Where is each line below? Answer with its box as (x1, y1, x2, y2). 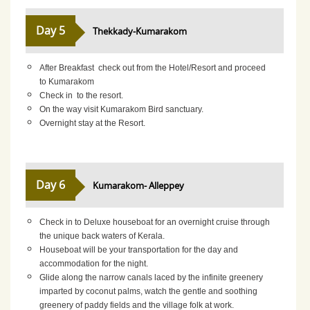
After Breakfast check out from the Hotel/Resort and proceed (39, 62, 266, 73)
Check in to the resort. (39, 90, 124, 100)
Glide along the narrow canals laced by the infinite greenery (39, 272, 264, 282)
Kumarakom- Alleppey (93, 179, 185, 192)
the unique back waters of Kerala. (39, 230, 165, 241)
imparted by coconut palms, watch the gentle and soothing (39, 286, 258, 296)
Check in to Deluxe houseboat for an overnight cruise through (39, 217, 271, 227)
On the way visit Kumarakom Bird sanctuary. (39, 104, 204, 114)
